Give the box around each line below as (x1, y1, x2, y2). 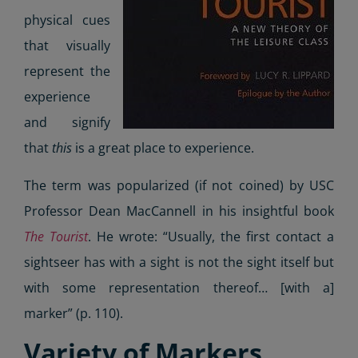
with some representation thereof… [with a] (24, 278, 334, 296)
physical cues (24, 11, 110, 30)
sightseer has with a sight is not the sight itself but (24, 253, 334, 271)
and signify (24, 113, 110, 132)
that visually (24, 37, 110, 55)
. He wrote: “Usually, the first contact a (88, 227, 334, 245)
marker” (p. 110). (24, 304, 123, 322)
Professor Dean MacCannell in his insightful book (24, 201, 334, 220)
